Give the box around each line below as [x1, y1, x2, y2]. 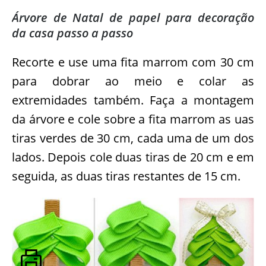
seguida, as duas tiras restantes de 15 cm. [12, 167, 240, 184]
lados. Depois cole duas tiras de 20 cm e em [12, 148, 254, 165]
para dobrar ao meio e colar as [12, 72, 254, 89]
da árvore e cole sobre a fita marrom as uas [12, 110, 254, 127]
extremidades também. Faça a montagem [12, 91, 254, 108]
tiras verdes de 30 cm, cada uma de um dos [12, 129, 254, 146]
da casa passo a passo [12, 24, 133, 41]
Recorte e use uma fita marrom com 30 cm [12, 53, 254, 70]
